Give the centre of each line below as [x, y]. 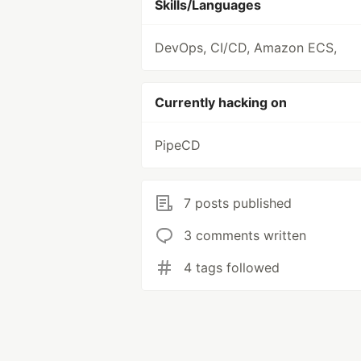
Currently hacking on [221, 102]
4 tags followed [232, 268]
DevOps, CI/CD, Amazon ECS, [246, 48]
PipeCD [178, 145]
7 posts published [238, 203]
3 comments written [245, 235]
